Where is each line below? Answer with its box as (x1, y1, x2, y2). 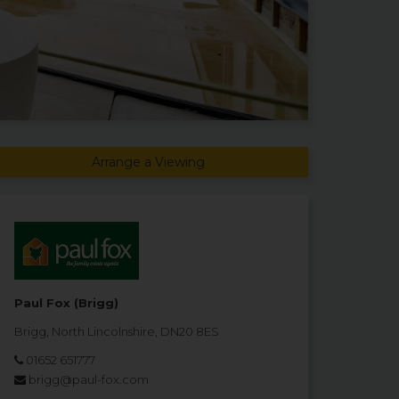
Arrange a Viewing (91, 153, 205, 170)
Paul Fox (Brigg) (14, 295, 118, 310)
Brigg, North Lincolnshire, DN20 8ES (14, 323, 219, 338)
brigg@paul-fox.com (28, 371, 149, 387)
